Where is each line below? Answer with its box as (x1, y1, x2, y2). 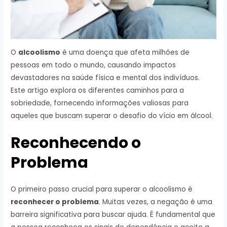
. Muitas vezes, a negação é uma (99, 197, 213, 207)
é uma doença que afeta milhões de (60, 48, 190, 58)
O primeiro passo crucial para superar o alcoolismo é (11, 184, 193, 195)
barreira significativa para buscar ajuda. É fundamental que (11, 210, 216, 220)
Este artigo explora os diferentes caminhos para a (11, 86, 184, 96)
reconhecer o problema (11, 197, 99, 207)
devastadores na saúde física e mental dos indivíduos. (11, 73, 200, 83)
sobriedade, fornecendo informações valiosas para (11, 98, 189, 108)
